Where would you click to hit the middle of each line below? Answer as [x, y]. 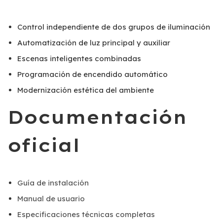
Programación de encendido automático [92, 74]
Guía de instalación [53, 183]
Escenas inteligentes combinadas [79, 58]
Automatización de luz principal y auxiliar [94, 43]
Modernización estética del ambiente [86, 90]
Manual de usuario [51, 199]
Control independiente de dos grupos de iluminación [114, 27]
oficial [44, 145]
